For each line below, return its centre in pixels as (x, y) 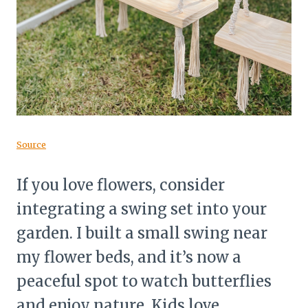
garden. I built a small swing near (142, 233)
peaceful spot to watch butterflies (144, 281)
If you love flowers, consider (121, 185)
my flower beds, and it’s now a (129, 257)
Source (31, 144)
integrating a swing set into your (142, 209)
